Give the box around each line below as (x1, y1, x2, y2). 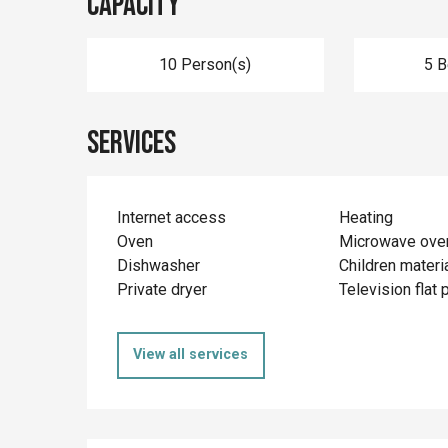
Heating (338, 208, 393, 227)
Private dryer (117, 280, 208, 299)
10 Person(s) (159, 55, 252, 74)
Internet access (117, 208, 227, 227)
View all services (133, 346, 249, 364)
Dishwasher (117, 256, 201, 275)
